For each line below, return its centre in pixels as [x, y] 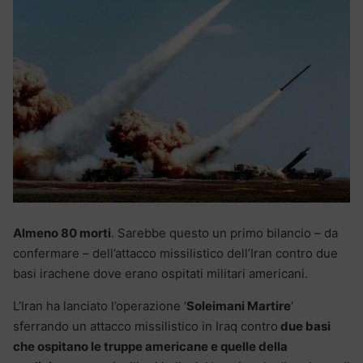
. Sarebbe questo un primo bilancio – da [224, 233]
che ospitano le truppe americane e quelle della [150, 346]
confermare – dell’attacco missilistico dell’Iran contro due [175, 253]
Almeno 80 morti [62, 233]
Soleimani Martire [239, 305]
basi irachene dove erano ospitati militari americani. [160, 273]
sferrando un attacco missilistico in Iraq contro [145, 326]
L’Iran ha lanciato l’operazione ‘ [100, 305]
